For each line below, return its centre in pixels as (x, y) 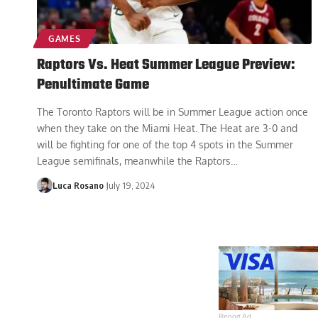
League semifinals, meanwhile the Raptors (134, 160)
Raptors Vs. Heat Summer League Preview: (166, 65)
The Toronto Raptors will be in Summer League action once (172, 111)
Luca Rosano (78, 185)
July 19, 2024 (131, 185)
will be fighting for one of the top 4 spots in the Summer (165, 144)
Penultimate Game (93, 84)
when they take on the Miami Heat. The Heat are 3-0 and (167, 128)
